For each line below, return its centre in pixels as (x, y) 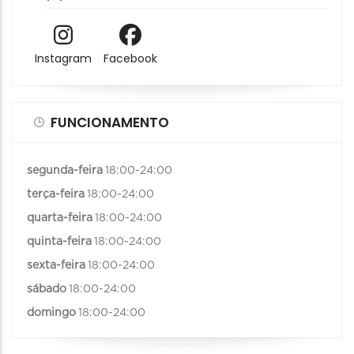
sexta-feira (56, 265)
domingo (51, 313)
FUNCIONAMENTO (110, 122)
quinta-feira (59, 241)
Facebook (130, 59)
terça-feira (56, 194)
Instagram (63, 59)
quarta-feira (60, 218)
